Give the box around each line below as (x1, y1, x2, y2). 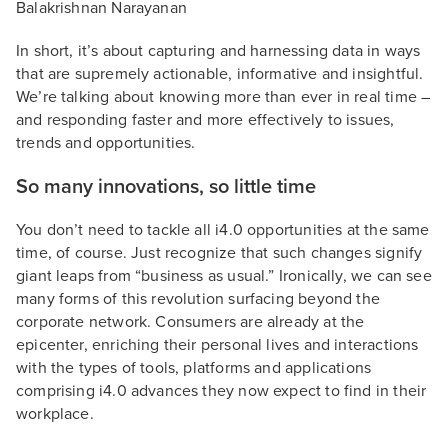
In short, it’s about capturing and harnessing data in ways (16, 41, 421, 61)
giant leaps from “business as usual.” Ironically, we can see (16, 266, 432, 286)
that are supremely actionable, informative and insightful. (16, 64, 424, 84)
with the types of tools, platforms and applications (16, 358, 372, 378)
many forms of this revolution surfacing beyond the (16, 289, 380, 309)
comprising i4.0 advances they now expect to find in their (16, 381, 427, 401)
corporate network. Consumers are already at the (16, 312, 365, 332)
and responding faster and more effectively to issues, (16, 110, 395, 130)
